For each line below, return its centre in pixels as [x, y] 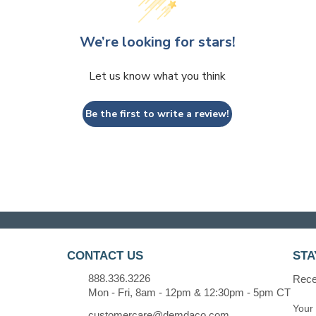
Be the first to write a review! [158, 114]
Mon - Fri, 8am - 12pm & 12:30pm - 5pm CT [190, 292]
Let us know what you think [158, 76]
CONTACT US [105, 255]
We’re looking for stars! [157, 42]
